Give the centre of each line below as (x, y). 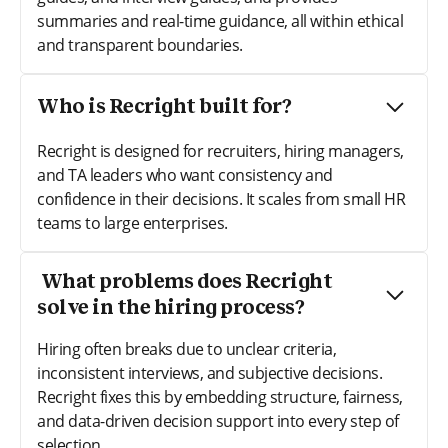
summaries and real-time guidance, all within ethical (220, 20)
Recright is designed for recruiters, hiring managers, (220, 150)
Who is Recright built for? (164, 106)
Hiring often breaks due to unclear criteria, (186, 348)
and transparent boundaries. (140, 44)
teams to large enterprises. (132, 222)
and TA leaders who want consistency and (185, 174)
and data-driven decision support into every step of (218, 420)
